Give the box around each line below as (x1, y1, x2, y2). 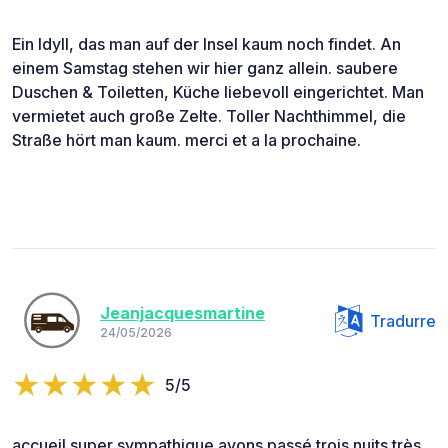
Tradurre (370, 310, 436, 331)
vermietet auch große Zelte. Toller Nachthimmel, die (12, 105, 406, 126)
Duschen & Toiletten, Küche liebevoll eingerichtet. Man (12, 81, 424, 102)
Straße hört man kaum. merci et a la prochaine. (12, 129, 361, 150)
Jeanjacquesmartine (100, 303, 265, 324)
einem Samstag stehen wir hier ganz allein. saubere (12, 57, 398, 78)
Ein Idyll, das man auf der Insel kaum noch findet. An (12, 33, 401, 54)
